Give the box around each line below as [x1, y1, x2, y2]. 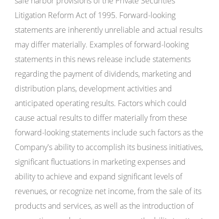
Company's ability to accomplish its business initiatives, [15, 142, 203, 153]
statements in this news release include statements [15, 54, 191, 65]
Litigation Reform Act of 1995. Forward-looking [15, 10, 175, 21]
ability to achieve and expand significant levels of [15, 171, 182, 182]
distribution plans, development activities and [15, 83, 172, 94]
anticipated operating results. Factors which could [15, 98, 187, 109]
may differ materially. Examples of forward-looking [15, 39, 189, 50]
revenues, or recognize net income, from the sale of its [15, 186, 201, 197]
